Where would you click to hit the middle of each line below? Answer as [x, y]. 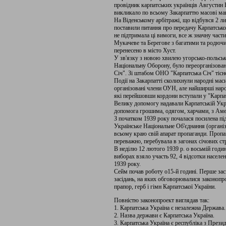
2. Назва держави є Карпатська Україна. [164, 215]
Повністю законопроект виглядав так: [162, 200]
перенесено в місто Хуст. [145, 50]
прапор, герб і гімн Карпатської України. [165, 187]
